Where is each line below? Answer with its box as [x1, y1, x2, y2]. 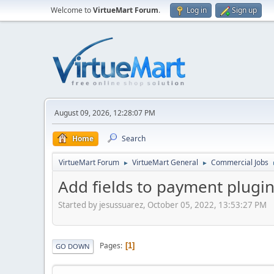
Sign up [232, 5, 257, 15]
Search [122, 133, 146, 144]
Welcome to [51, 5, 93, 15]
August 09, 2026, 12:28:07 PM [54, 108, 155, 118]
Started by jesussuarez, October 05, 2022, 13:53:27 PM [58, 199, 267, 210]
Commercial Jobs [211, 157, 268, 168]
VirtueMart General [132, 157, 198, 168]
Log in [187, 5, 207, 15]
